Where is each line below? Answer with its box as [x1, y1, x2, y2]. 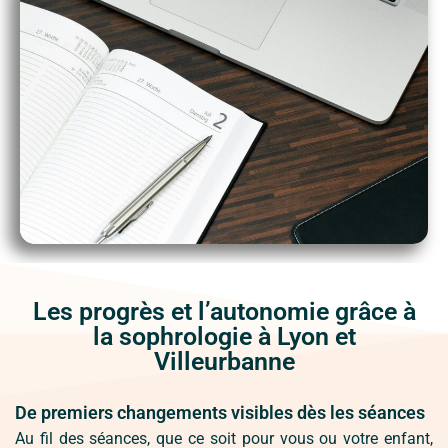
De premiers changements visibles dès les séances [15, 401, 425, 423]
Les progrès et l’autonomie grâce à [32, 296, 416, 326]
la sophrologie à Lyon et [92, 321, 356, 351]
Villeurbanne [153, 346, 295, 376]
